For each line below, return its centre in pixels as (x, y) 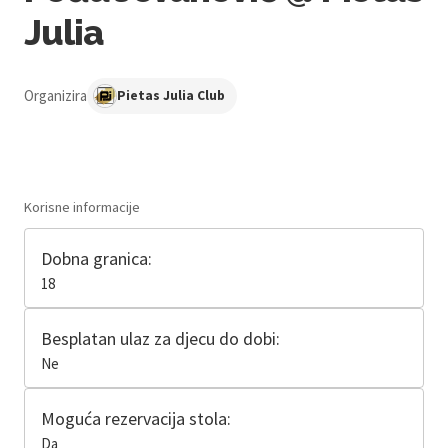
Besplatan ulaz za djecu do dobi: (160, 338)
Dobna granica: (96, 258)
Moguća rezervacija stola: (136, 418)
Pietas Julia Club (171, 95)
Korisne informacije (82, 206)
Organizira (55, 95)
